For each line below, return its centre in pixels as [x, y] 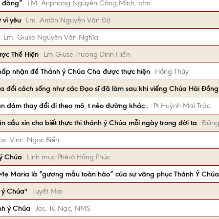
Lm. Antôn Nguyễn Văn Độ [68, 20]
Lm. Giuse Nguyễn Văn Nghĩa [51, 37]
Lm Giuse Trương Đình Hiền [87, 54]
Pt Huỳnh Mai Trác [182, 106]
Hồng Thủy [172, 71]
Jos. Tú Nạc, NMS [63, 208]
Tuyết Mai [47, 191]
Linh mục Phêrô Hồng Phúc [69, 157]
